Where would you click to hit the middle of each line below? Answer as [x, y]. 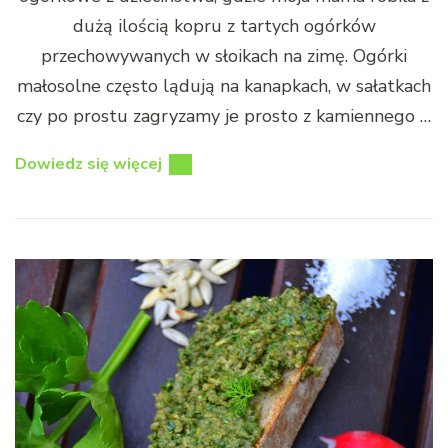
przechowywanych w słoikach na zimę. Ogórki [224, 56]
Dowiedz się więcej [88, 164]
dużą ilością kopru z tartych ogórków [224, 26]
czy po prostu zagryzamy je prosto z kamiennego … [224, 116]
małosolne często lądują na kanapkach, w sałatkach [224, 86]
